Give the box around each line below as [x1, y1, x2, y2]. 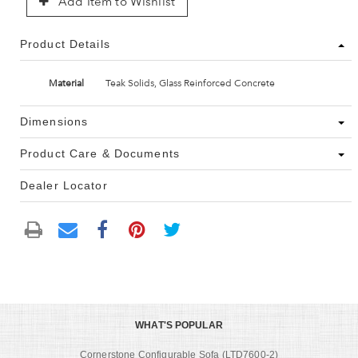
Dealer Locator [20, 179, 108, 193]
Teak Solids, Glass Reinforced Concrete [105, 78, 275, 89]
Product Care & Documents [20, 147, 180, 161]
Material [48, 78, 84, 89]
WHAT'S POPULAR [135, 319, 223, 331]
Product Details [20, 38, 110, 51]
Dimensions [20, 115, 89, 129]
